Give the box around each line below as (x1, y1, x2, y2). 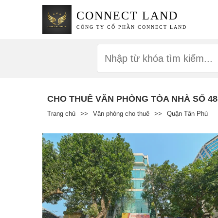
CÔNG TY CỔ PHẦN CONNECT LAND (76, 24, 187, 30)
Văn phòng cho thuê (93, 109, 149, 117)
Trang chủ (47, 109, 75, 117)
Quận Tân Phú (167, 109, 208, 117)
